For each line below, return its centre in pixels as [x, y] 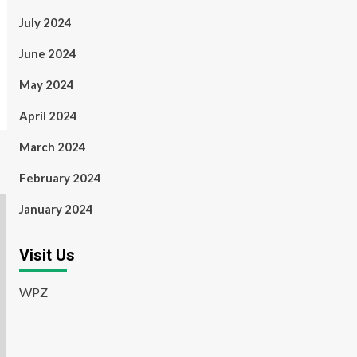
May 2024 [46, 84]
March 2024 [52, 147]
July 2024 [45, 22]
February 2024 [60, 178]
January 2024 [56, 209]
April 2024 [48, 116]
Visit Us [47, 255]
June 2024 [47, 53]
